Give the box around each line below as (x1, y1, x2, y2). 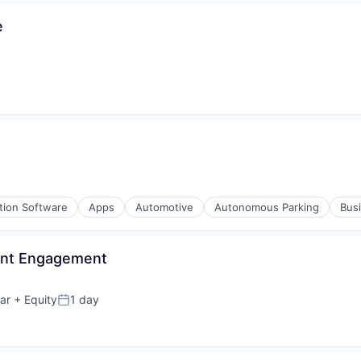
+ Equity (10, 293, 57, 306)
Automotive (135, 201, 193, 214)
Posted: (56, 298, 102, 314)
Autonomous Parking (214, 201, 319, 214)
